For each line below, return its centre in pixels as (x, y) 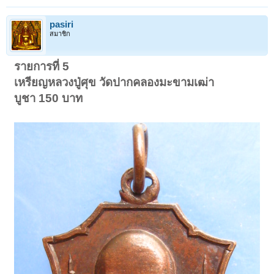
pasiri (61, 25)
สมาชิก (60, 34)
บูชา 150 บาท (49, 98)
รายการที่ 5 (42, 67)
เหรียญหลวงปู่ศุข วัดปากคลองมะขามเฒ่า (114, 83)
